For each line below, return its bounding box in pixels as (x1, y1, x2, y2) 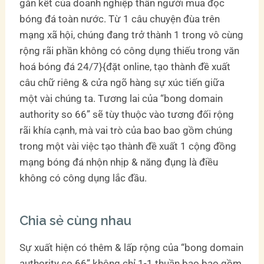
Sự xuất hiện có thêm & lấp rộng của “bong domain (19, 242, 244, 254)
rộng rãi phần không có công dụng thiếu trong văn (19, 45, 240, 57)
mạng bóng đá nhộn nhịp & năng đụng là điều (19, 156, 219, 169)
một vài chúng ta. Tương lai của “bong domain (19, 93, 223, 105)
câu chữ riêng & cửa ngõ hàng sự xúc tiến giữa (19, 77, 225, 89)
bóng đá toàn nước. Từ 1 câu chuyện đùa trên (19, 13, 220, 25)
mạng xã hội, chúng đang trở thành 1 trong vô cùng (19, 29, 244, 41)
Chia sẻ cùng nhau (19, 213, 132, 229)
